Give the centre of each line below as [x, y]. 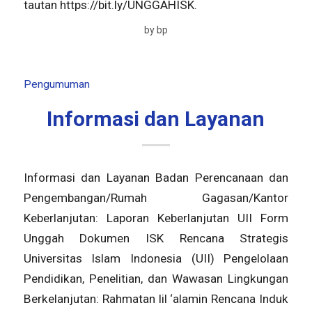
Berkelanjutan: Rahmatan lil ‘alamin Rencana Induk [156, 298]
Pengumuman [56, 85]
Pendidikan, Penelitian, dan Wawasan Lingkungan [156, 278]
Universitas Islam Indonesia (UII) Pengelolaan [156, 258]
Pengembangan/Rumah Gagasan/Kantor [156, 197]
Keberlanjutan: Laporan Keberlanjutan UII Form [156, 218]
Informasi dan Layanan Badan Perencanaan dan [156, 177]
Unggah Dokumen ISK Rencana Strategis [156, 238]
